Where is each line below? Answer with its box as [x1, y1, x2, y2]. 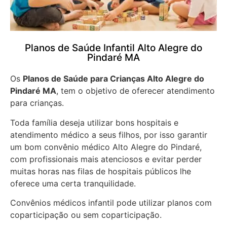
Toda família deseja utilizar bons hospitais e [10, 117, 178, 128]
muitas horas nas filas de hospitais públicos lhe [10, 166, 191, 176]
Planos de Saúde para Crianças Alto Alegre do [23, 73, 204, 84]
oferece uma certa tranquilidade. [10, 178, 138, 188]
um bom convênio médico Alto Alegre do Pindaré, [10, 141, 202, 152]
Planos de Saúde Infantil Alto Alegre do [25, 42, 202, 54]
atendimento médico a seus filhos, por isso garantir [10, 129, 207, 140]
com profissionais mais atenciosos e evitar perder [10, 154, 202, 164]
